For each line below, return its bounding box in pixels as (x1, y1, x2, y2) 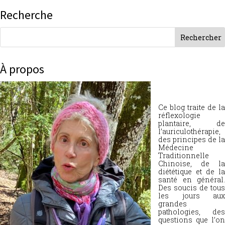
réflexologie (158, 110, 200, 120)
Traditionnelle (158, 151, 209, 160)
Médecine (158, 143, 193, 152)
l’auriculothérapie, (158, 127, 220, 136)
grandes (158, 199, 187, 208)
